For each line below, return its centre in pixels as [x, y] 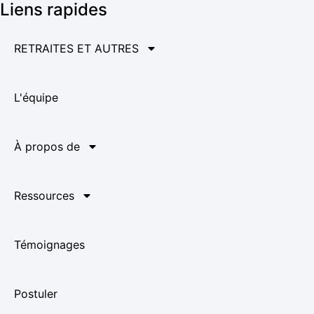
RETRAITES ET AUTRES [76, 48]
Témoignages [49, 244]
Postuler [36, 293]
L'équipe [36, 97]
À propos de [47, 146]
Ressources [44, 195]
